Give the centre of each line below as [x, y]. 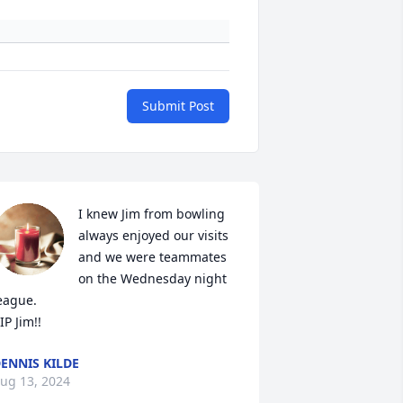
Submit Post [178, 106]
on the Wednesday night [152, 278]
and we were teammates [152, 257]
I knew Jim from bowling [151, 214]
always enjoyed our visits [153, 235]
